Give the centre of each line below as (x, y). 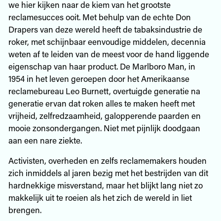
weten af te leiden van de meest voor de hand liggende (109, 54)
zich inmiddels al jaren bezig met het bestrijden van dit (108, 172)
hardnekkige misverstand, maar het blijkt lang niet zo (105, 185)
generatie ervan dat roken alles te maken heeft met (101, 103)
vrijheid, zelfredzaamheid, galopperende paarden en (104, 115)
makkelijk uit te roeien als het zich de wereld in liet (100, 197)
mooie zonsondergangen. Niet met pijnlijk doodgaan (104, 128)
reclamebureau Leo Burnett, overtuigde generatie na (104, 91)
